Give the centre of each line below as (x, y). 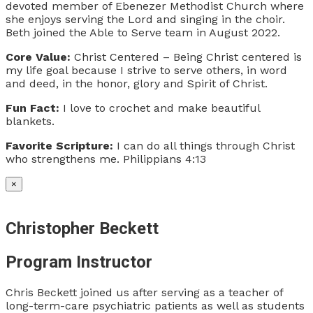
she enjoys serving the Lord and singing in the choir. (145, 20)
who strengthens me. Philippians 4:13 (106, 159)
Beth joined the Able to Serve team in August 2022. (143, 33)
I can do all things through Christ (204, 146)
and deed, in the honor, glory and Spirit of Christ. (137, 84)
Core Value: (38, 57)
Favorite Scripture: (59, 146)
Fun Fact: (32, 108)
